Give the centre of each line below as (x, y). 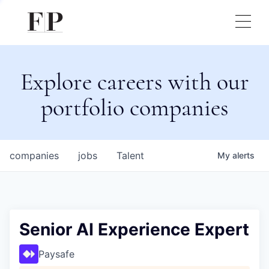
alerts (243, 155)
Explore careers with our (134, 82)
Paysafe (56, 254)
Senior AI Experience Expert (134, 229)
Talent (130, 156)
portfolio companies (134, 107)
